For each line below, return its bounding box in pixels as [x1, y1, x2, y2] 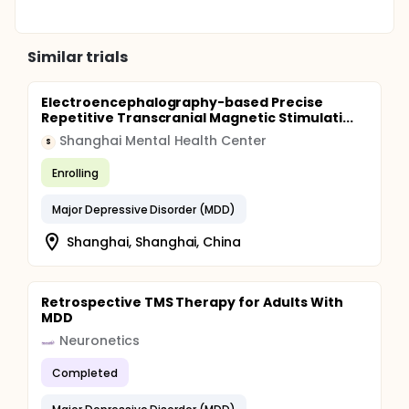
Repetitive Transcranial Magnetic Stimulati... [41, 109, 353, 127]
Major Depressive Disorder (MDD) [52, 201, 236, 217]
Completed [52, 364, 118, 381]
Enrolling [52, 164, 99, 181]
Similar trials [27, 47, 128, 68]
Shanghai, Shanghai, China [67, 232, 242, 251]
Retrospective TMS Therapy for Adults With [41, 293, 343, 311]
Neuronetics [59, 331, 140, 350]
